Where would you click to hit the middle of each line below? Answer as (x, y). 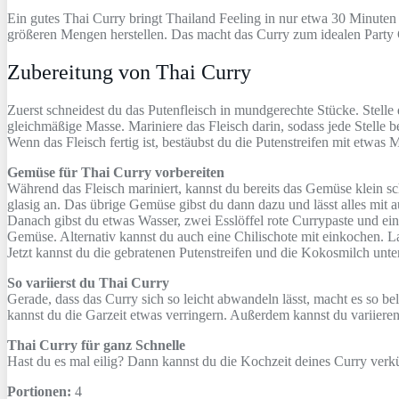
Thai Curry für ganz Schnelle (96, 345)
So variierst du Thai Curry (88, 282)
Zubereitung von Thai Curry (129, 72)
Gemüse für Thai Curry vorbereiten (116, 172)
